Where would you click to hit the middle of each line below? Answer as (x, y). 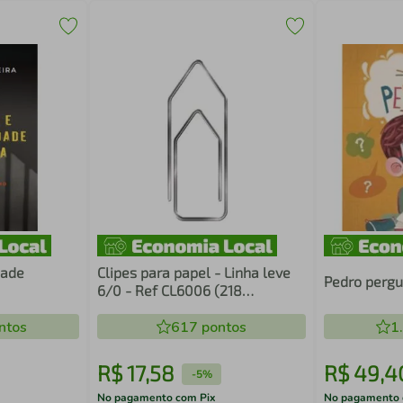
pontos (222, 327)
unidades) (130, 308)
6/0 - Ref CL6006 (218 (170, 290)
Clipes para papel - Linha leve (194, 272)
